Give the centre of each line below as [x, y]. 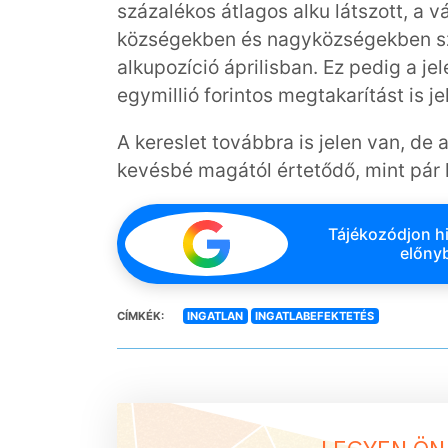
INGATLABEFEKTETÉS [315, 315]
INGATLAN [215, 315]
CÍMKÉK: [140, 315]
